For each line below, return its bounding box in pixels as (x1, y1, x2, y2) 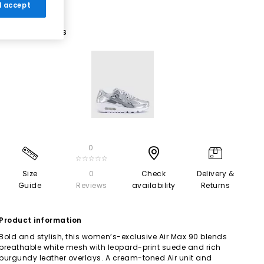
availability (131, 180, 176, 190)
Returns (200, 180, 230, 190)
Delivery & (197, 168, 234, 179)
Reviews (76, 180, 107, 190)
